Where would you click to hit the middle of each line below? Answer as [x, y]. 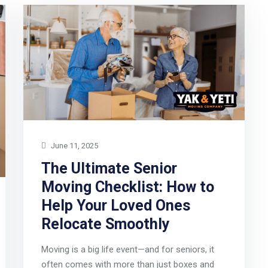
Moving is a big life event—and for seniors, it [127, 250]
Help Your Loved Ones [115, 206]
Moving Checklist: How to [127, 187]
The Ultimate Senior [109, 169]
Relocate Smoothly [105, 224]
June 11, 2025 [73, 146]
